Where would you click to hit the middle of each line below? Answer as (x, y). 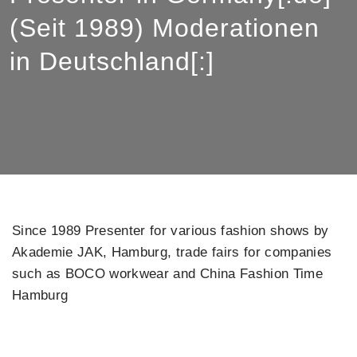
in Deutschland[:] (112, 62)
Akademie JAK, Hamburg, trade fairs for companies (172, 253)
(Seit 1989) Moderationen (165, 28)
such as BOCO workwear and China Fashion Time (167, 274)
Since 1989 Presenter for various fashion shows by (171, 231)
